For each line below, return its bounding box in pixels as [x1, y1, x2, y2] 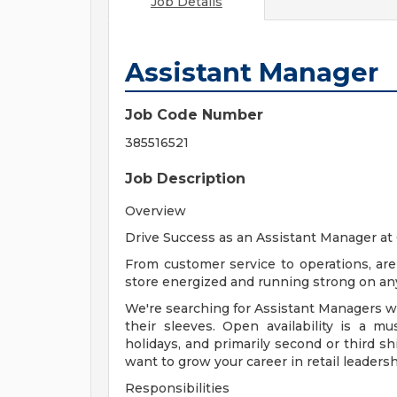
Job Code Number [125, 106, 263, 123]
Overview [125, 203, 186, 219]
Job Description [125, 170, 245, 187]
